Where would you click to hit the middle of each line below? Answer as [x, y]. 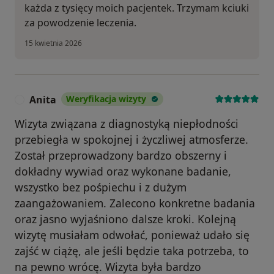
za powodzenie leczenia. [80, 23]
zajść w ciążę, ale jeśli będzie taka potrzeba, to [132, 251]
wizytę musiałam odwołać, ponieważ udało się [132, 235]
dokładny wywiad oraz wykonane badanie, [123, 172]
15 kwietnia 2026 [53, 43]
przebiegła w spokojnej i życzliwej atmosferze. [131, 140]
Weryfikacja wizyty [106, 99]
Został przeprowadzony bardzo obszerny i [121, 156]
